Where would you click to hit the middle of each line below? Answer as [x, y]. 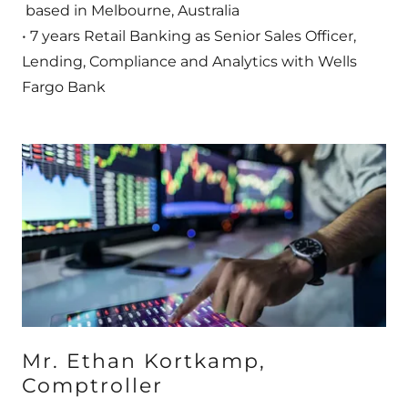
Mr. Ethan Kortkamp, [144, 361]
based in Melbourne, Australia [131, 11]
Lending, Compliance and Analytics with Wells [189, 62]
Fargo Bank [64, 87]
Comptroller [92, 385]
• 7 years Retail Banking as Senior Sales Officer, [189, 36]
